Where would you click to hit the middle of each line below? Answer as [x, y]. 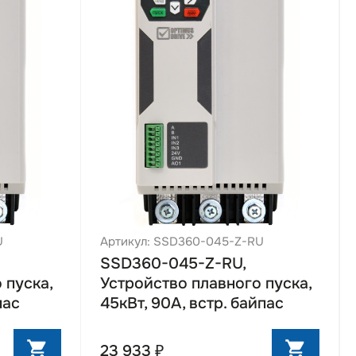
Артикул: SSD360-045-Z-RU [182, 241]
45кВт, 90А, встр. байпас [192, 303]
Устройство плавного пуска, [205, 283]
